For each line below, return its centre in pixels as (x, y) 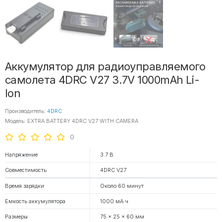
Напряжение (21, 155)
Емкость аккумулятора (35, 201)
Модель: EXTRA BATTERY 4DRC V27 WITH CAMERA (72, 121)
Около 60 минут (122, 186)
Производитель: (26, 111)
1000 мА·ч (114, 201)
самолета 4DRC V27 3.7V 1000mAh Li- (102, 80)
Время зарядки (25, 186)
